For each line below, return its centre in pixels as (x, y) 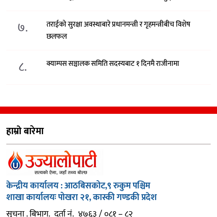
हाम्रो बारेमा (25, 132)
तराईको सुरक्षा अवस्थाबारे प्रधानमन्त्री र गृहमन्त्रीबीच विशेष (119, 25)
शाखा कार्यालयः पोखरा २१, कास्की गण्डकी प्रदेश (83, 198)
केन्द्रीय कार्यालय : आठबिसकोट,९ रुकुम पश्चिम (78, 186)
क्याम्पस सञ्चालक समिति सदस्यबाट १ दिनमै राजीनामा (113, 64)
